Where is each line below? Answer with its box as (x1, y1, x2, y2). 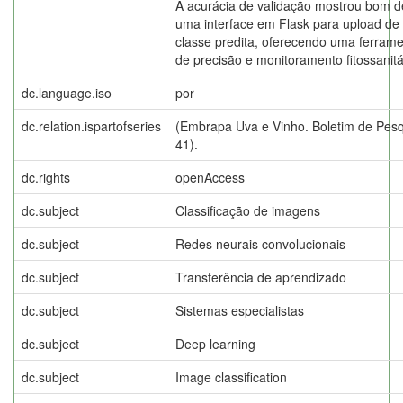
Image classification (175, 367, 287, 386)
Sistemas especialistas (175, 300, 304, 319)
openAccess (175, 167, 245, 186)
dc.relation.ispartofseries (22, 116, 161, 135)
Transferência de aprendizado (175, 267, 346, 286)
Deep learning (175, 334, 255, 353)
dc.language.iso (22, 83, 112, 102)
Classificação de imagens (175, 201, 320, 219)
